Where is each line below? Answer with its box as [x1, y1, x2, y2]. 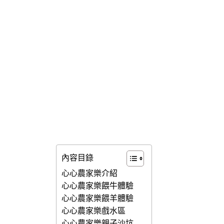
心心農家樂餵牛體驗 [61, 181, 133, 190]
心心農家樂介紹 [61, 169, 117, 178]
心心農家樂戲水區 [61, 206, 125, 215]
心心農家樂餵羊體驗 [61, 194, 133, 203]
